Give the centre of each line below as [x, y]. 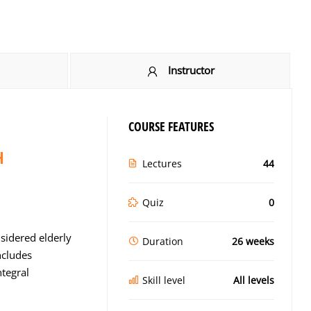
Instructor [192, 70]
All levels [254, 280]
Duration [163, 241]
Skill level [164, 280]
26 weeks [253, 241]
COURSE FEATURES [171, 126]
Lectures [162, 163]
